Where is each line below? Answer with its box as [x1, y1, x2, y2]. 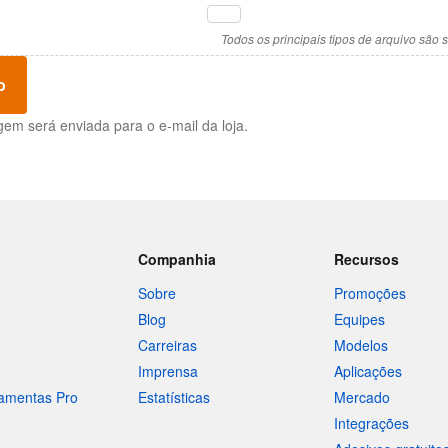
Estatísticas [137, 387, 210, 407]
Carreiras [137, 335, 197, 355]
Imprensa [137, 361, 198, 381]
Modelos [334, 335, 389, 355]
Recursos [334, 249, 400, 269]
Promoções [334, 283, 407, 303]
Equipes [334, 309, 386, 329]
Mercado [334, 387, 391, 407]
